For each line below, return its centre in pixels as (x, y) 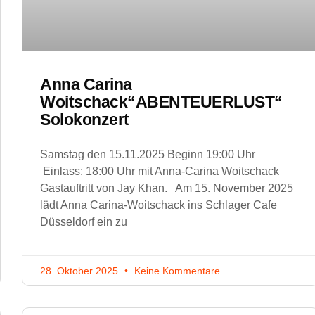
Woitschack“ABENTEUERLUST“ (161, 102)
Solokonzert (85, 120)
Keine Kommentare (176, 271)
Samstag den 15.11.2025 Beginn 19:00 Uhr (149, 155)
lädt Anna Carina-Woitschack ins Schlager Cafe (159, 205)
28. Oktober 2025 (81, 271)
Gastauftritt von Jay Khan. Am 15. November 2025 (167, 188)
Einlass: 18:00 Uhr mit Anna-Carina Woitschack (160, 172)
